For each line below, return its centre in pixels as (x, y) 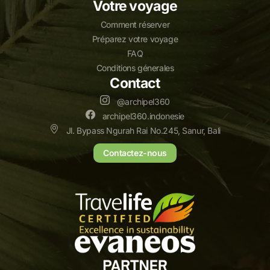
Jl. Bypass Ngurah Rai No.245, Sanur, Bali (142, 130)
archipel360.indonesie (142, 116)
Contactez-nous (135, 152)
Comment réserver (135, 24)
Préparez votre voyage (135, 39)
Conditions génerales (135, 67)
